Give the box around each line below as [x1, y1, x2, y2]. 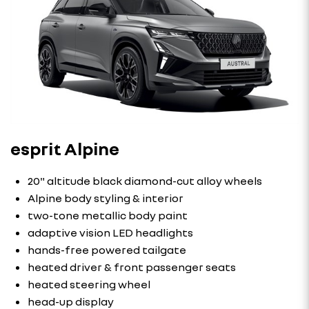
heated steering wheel [28, 277, 150, 291]
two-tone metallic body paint [28, 208, 188, 222]
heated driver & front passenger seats [28, 260, 236, 274]
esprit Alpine [10, 138, 119, 159]
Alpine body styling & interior [28, 191, 183, 205]
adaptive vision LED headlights [28, 226, 193, 239]
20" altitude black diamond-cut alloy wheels [28, 174, 262, 188]
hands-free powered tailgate [28, 243, 186, 257]
